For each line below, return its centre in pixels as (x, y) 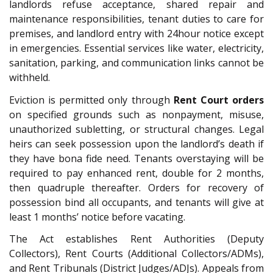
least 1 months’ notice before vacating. (97, 217)
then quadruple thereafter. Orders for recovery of (136, 187)
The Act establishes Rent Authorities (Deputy (136, 239)
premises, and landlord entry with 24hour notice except (136, 34)
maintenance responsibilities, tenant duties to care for (136, 19)
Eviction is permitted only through (91, 100)
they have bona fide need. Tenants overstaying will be (136, 158)
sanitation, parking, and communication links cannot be (136, 63)
